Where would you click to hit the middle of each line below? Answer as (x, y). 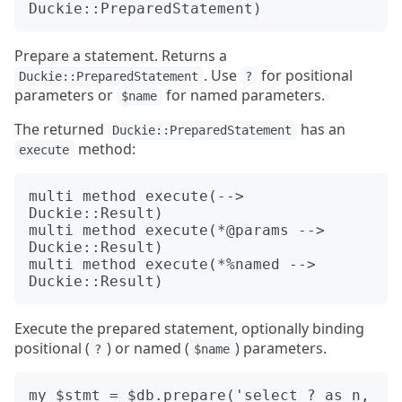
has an (321, 129)
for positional (305, 75)
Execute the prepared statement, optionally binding (189, 328)
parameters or (66, 95)
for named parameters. (243, 95)
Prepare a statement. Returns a (121, 56)
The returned (61, 129)
